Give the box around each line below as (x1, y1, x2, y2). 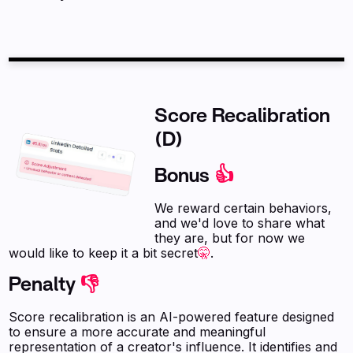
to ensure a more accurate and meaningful (9, 324, 266, 340)
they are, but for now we (154, 230, 306, 246)
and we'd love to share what (154, 215, 325, 231)
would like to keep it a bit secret (9, 245, 199, 261)
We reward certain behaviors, (154, 200, 333, 216)
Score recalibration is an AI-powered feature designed (9, 309, 335, 325)
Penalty (9, 275, 81, 295)
